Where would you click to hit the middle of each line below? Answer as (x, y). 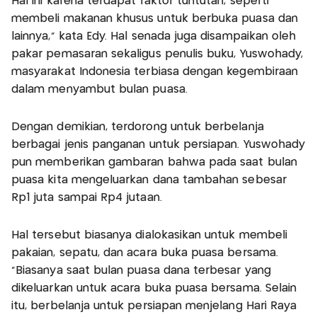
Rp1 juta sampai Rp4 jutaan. (87, 198)
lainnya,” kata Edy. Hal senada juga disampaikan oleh (154, 37)
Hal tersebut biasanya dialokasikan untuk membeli (150, 236)
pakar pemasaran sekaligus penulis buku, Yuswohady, (157, 54)
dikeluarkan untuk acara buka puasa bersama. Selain (154, 289)
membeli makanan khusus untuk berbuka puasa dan (155, 19)
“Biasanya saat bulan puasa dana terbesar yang (141, 271)
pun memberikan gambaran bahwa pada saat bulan (154, 163)
